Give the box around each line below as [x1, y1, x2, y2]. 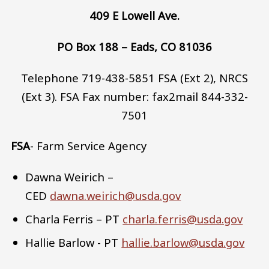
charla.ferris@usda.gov [122, 211, 243, 227]
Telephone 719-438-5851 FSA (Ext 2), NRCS [21, 70, 248, 85]
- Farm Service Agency [30, 138, 150, 154]
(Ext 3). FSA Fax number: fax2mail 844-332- [21, 88, 248, 104]
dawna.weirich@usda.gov [50, 188, 181, 204]
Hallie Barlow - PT [25, 235, 122, 250]
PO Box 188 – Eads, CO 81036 [57, 39, 212, 55]
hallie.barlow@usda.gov [121, 235, 245, 250]
